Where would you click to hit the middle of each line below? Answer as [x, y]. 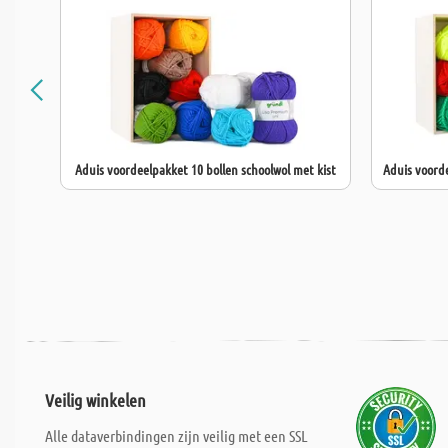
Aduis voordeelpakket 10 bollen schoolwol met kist [205, 169]
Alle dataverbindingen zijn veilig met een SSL [176, 435]
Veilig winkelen [95, 400]
